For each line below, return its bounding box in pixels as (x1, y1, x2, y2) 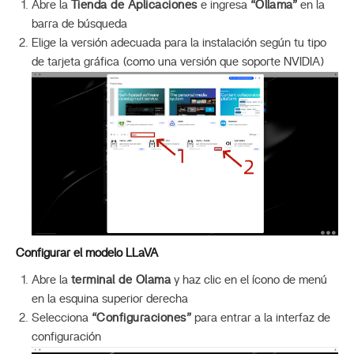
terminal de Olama (71, 274, 171, 287)
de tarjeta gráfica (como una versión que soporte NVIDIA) (32, 55, 325, 68)
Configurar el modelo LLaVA (16, 247, 158, 260)
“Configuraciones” (92, 312, 192, 325)
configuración (32, 331, 101, 344)
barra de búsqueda (32, 17, 127, 30)
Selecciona (32, 312, 92, 325)
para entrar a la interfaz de (191, 312, 331, 325)
